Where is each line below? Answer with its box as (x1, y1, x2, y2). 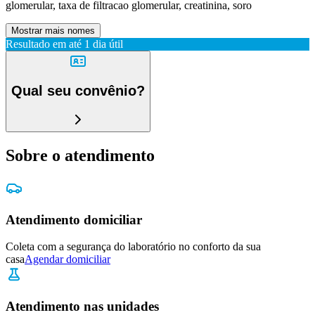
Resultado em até (6, 37, 82, 50)
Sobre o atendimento (6, 146, 155, 165)
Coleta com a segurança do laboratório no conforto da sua (6, 240, 261, 253)
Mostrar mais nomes (11, 25, 95, 36)
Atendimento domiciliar (6, 212, 142, 227)
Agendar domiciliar (25, 253, 110, 266)
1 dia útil (84, 37, 123, 50)
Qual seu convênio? (11, 83, 145, 99)
